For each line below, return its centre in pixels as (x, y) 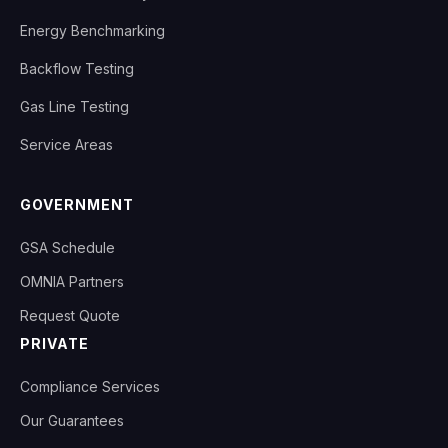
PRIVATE (54, 343)
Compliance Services (90, 386)
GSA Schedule (67, 247)
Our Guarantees (72, 420)
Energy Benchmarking (92, 30)
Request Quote (70, 315)
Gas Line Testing (74, 106)
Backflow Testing (77, 68)
